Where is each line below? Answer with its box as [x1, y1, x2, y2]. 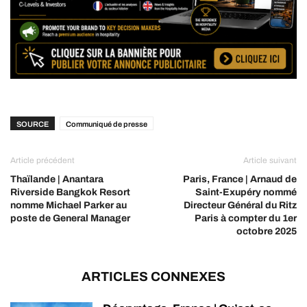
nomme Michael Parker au [10, 200, 127, 211]
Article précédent [10, 156, 75, 166]
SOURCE [16, 120, 49, 129]
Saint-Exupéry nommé [195, 187, 297, 198]
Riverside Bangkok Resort [10, 187, 130, 198]
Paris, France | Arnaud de [183, 174, 297, 185]
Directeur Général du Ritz [184, 200, 297, 211]
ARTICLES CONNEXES [82, 269, 225, 284]
